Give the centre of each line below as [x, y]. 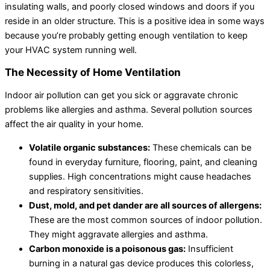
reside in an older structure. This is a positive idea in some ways [135, 21]
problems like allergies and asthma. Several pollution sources [129, 110]
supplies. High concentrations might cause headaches [140, 176]
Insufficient [209, 249]
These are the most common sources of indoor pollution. [146, 220]
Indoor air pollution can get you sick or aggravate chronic [121, 96]
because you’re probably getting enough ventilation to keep [126, 35]
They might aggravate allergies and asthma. [118, 234]
